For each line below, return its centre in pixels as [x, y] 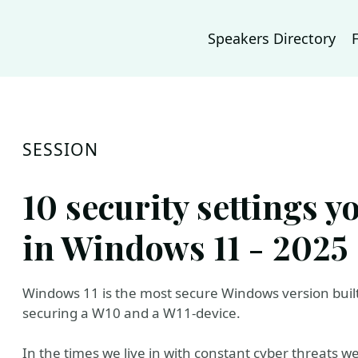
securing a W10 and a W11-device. [131, 313]
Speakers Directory [272, 38]
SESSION [61, 149]
